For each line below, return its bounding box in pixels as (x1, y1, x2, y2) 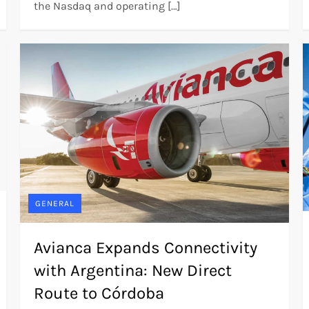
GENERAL (35, 198, 75, 208)
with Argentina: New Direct (34, 260, 232, 280)
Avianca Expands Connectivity (34, 237, 258, 257)
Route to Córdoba (34, 283, 165, 303)
